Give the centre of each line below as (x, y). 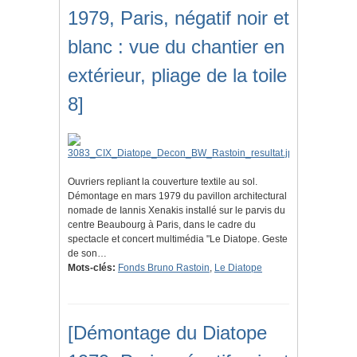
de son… (87, 254)
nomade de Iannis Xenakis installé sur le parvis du (177, 211)
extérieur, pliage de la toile (177, 76)
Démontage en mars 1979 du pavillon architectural (177, 196)
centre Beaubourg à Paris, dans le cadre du (162, 225)
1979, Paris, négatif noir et (178, 18)
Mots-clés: (92, 268)
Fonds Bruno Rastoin (164, 268)
